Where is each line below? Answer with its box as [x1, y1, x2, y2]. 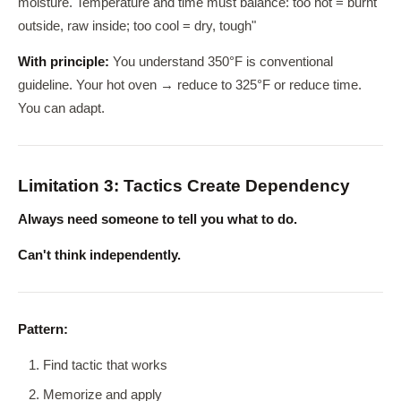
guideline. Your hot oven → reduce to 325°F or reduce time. [18, 78, 362, 92]
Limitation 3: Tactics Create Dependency [18, 176, 350, 195]
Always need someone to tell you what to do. [18, 212, 297, 226]
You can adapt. [18, 101, 105, 115]
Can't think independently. [18, 248, 181, 262]
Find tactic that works [43, 358, 167, 372]
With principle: [18, 55, 109, 69]
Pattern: [18, 322, 68, 337]
